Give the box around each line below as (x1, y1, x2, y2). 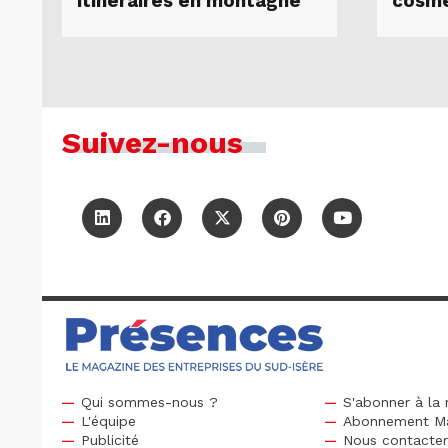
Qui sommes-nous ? (80, 393, 218, 410)
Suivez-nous (62, 124, 243, 160)
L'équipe (80, 412, 136, 429)
